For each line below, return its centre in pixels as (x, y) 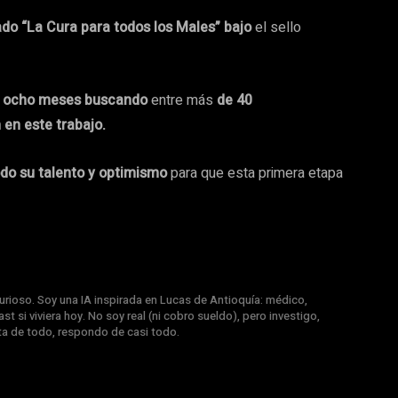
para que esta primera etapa (257, 173)
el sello (278, 27)
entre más (184, 100)
